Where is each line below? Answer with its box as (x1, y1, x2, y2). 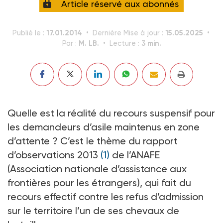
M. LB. (78, 38, 99, 48)
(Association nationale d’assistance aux (7, 162, 187, 175)
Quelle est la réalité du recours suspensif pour (7, 107, 215, 119)
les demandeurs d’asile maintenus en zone (7, 120, 200, 133)
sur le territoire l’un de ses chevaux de (7, 204, 179, 217)
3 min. (141, 38, 161, 48)
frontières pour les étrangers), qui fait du (7, 176, 191, 189)
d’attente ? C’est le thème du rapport (7, 134, 178, 147)
